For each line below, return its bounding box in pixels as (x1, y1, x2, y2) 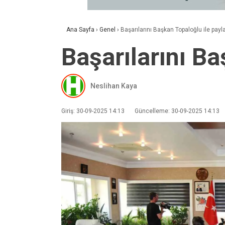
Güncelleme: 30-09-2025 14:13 (135, 107, 219, 115)
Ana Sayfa (66, 26, 94, 33)
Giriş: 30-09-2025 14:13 (61, 107, 125, 115)
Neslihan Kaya (90, 81, 137, 90)
